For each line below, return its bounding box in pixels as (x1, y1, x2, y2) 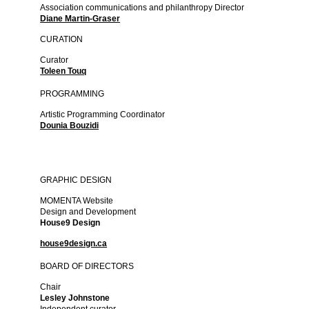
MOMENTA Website (40, 196, 116, 206)
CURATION (40, 34, 83, 45)
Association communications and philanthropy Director (40, 3, 245, 13)
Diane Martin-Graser (40, 14, 121, 24)
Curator (40, 55, 69, 66)
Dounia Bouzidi (40, 121, 99, 131)
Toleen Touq (40, 66, 87, 77)
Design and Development (40, 207, 137, 217)
